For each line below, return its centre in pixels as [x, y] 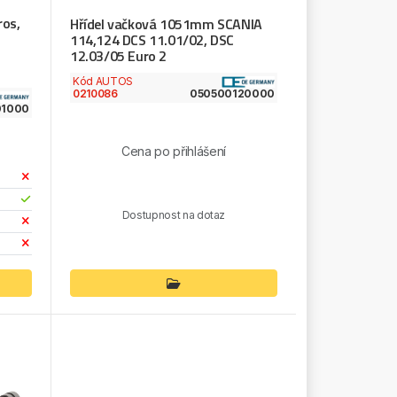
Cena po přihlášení [174, 152]
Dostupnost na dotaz [174, 214]
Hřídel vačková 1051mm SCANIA [166, 23]
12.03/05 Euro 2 [118, 55]
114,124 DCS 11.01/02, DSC [152, 39]
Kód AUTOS [102, 81]
